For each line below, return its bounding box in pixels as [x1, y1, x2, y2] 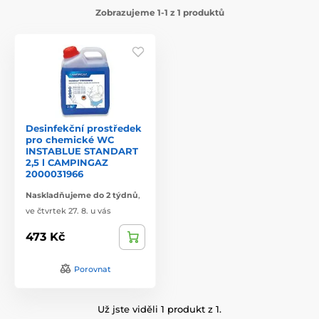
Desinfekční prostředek [26, 122, 142, 134]
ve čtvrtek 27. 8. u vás [26, 205, 111, 216]
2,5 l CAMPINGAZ [26, 156, 108, 168]
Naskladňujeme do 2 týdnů [26, 189, 138, 200]
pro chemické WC [26, 133, 114, 145]
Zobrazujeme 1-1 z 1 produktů [95, 6, 224, 18]
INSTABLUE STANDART [26, 145, 138, 157]
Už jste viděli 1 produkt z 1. [98, 303, 221, 315]
